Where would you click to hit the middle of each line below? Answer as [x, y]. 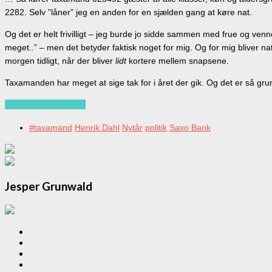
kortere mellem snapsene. [179, 61]
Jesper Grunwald [49, 186]
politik [156, 128]
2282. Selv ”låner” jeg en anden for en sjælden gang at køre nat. [128, 12]
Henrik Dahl [97, 128]
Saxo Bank [190, 128]
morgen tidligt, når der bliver [60, 61]
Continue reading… [45, 105]
